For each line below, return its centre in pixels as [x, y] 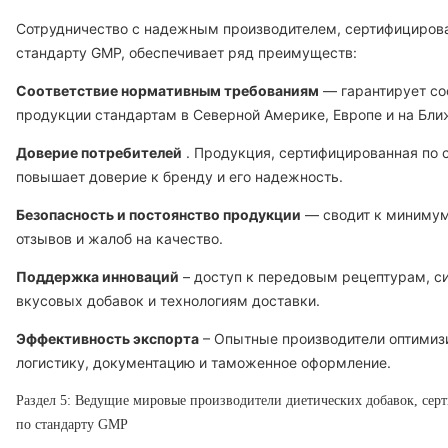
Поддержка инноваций [97, 276]
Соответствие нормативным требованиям [167, 90]
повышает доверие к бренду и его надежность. [179, 176]
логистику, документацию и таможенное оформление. [203, 362]
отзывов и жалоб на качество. [119, 238]
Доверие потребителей [99, 152]
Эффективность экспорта [107, 338]
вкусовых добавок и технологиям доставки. [168, 300]
